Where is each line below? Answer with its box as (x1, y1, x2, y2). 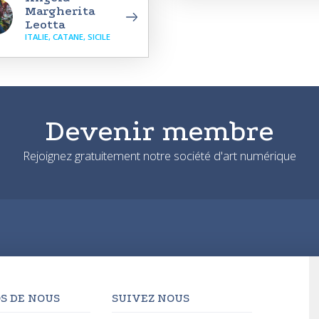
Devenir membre (45, 114, 274, 147)
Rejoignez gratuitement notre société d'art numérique (23, 147, 296, 164)
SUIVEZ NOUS (112, 291, 190, 305)
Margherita (25, 3, 95, 19)
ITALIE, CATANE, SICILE (25, 31, 110, 42)
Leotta (25, 16, 66, 32)
